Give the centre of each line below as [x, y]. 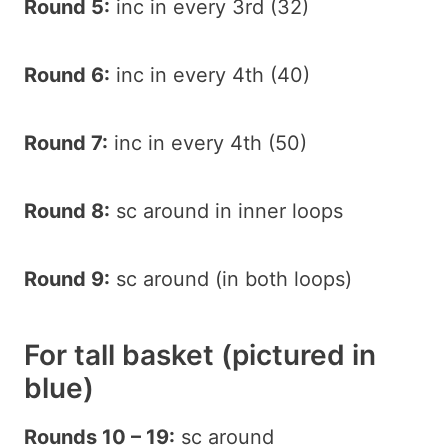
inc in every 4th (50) [207, 142]
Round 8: [67, 210]
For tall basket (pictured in [200, 354]
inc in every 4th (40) [210, 74]
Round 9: [67, 278]
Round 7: [66, 142]
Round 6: [67, 74]
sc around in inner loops [226, 210]
